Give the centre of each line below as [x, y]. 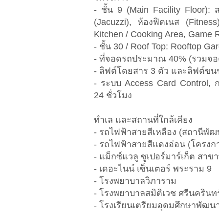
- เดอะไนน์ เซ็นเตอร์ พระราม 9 [153, 169]
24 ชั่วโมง [113, 96]
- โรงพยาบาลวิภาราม [135, 181]
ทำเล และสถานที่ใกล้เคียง [143, 120]
